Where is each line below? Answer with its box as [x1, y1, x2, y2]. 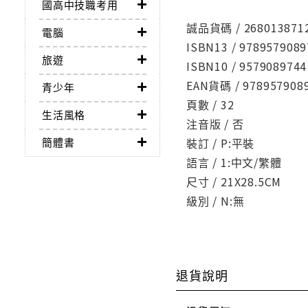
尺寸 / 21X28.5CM [186, 173, 282, 190]
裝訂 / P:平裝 [186, 135, 255, 152]
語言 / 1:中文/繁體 [186, 154, 282, 171]
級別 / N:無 [186, 192, 245, 210]
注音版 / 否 [186, 115, 244, 133]
